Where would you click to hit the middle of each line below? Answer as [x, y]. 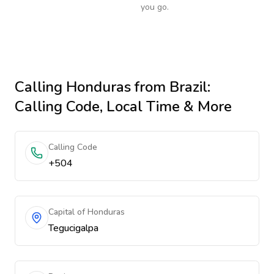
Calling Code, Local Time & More [123, 106]
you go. [155, 7]
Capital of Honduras [87, 212]
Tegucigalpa [73, 228]
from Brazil [169, 87]
